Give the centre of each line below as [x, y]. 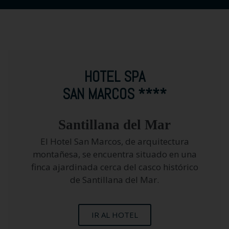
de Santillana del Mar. [114, 179]
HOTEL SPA [114, 76]
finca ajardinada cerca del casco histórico [114, 167]
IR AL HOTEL [114, 214]
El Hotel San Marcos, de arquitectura [114, 141]
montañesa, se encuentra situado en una [114, 154]
